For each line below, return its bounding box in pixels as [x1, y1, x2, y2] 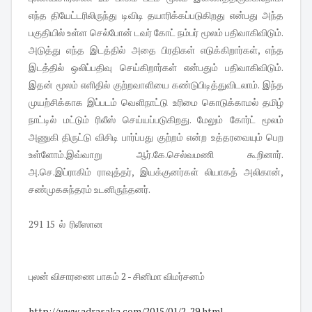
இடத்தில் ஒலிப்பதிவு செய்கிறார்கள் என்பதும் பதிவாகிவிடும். [29, 61, 283, 75]
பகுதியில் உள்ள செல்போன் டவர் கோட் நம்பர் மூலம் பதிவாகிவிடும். [29, 26, 283, 40]
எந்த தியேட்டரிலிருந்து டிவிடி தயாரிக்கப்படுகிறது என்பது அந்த [29, 8, 283, 22]
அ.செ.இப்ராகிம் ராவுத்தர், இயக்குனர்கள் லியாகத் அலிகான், [29, 165, 283, 179]
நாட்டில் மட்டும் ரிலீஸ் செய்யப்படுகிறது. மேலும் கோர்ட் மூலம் [29, 113, 283, 127]
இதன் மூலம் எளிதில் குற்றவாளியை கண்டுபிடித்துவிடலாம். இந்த [29, 78, 283, 92]
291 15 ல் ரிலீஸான [29, 217, 103, 231]
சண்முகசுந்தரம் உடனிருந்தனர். [29, 182, 150, 196]
